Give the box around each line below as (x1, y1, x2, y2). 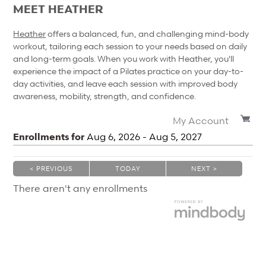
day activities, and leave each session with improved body (13, 77, 238, 89)
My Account (172, 115, 229, 127)
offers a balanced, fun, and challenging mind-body (46, 27, 249, 39)
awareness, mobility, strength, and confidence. (13, 90, 198, 102)
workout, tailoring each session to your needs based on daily (13, 40, 248, 52)
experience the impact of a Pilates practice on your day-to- (13, 65, 244, 77)
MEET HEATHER (13, 2, 104, 16)
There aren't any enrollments (13, 182, 148, 195)
